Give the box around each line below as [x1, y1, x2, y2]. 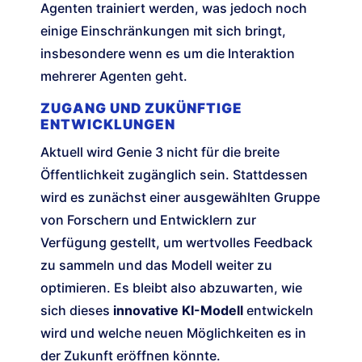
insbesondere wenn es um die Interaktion [40, 45, 295, 62]
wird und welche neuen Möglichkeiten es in [40, 325, 306, 342]
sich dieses [40, 302, 113, 319]
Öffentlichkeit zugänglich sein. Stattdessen [40, 166, 308, 183]
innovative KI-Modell [113, 302, 243, 319]
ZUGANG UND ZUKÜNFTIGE [40, 100, 242, 117]
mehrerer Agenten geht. [40, 68, 187, 85]
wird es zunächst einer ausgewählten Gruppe [40, 189, 320, 206]
